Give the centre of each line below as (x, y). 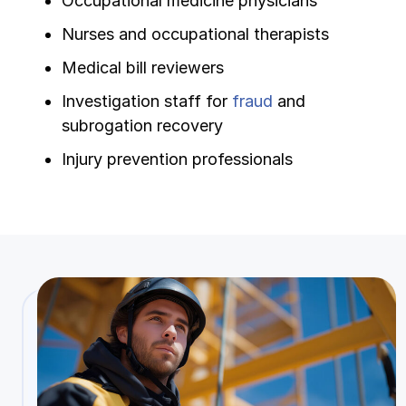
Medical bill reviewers (143, 67)
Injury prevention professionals (177, 159)
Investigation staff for (147, 101)
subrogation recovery (142, 125)
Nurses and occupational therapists (195, 34)
